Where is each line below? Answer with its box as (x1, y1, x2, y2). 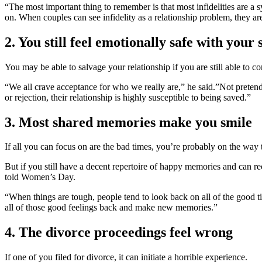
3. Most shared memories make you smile (5, 114, 252, 130)
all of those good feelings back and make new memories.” (5, 202, 218, 213)
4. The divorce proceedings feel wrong (5, 225, 233, 240)
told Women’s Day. (5, 172, 75, 182)
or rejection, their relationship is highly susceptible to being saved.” (5, 92, 251, 102)
